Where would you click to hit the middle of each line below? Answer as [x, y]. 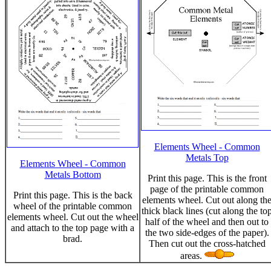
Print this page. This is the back [73, 195]
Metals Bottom [73, 175]
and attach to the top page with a [73, 228]
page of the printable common [207, 189]
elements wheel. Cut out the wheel [73, 217]
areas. [192, 256]
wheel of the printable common [73, 206]
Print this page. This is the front [207, 178]
